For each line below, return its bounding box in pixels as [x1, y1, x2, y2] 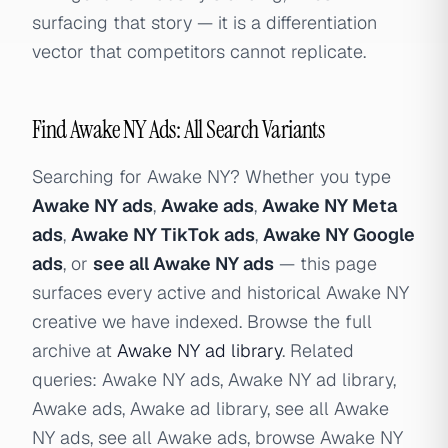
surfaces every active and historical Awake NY [32, 281, 409, 304]
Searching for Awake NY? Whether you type [32, 165, 391, 188]
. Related [282, 339, 354, 362]
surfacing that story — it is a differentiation [32, 11, 377, 34]
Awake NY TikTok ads [71, 223, 255, 246]
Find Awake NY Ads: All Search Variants [32, 114, 325, 145]
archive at [32, 339, 117, 362]
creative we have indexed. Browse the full [32, 310, 372, 333]
